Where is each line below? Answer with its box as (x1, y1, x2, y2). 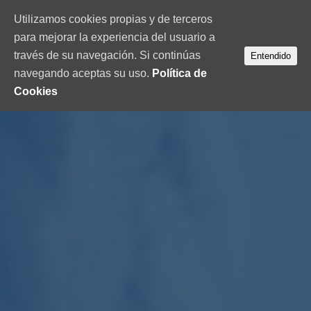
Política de (152, 67, 207, 79)
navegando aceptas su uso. (14, 67, 152, 79)
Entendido (251, 50, 291, 61)
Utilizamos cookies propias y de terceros (14, 13, 212, 25)
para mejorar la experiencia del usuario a (14, 31, 215, 43)
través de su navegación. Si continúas (14, 49, 201, 61)
